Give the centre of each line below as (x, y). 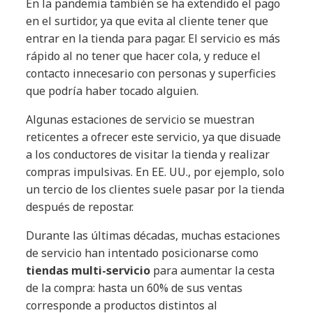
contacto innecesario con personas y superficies (151, 74)
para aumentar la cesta (213, 271)
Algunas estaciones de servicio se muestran (140, 120)
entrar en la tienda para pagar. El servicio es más (153, 39)
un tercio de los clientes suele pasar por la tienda (155, 190)
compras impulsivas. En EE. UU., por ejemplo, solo (155, 172)
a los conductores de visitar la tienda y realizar (148, 155)
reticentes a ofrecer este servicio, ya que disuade (154, 137)
